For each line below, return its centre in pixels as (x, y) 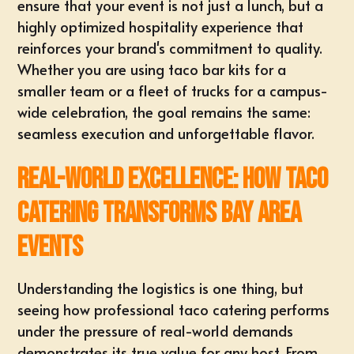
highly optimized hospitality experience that (161, 26)
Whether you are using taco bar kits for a (152, 69)
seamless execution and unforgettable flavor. (166, 133)
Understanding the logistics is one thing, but (161, 288)
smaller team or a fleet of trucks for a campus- (173, 90)
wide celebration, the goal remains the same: (164, 112)
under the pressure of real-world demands (156, 331)
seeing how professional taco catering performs (174, 309)
